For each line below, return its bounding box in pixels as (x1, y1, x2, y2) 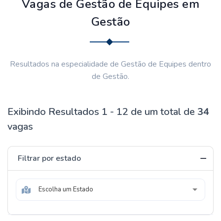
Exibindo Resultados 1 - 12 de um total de (7, 105, 197, 118)
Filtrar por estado (18, 153, 81, 164)
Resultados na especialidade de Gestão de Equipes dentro (10, 59, 211, 70)
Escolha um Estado (38, 185, 93, 194)
